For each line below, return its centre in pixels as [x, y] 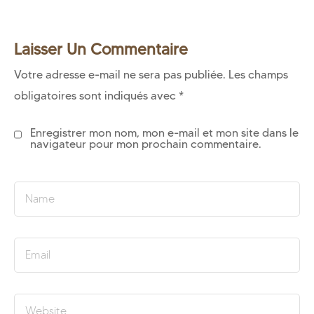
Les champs [258, 75]
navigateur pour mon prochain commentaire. [145, 144]
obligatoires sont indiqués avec [96, 96]
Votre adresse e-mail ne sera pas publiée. [120, 75]
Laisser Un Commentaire [101, 49]
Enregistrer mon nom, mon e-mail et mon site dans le [164, 133]
